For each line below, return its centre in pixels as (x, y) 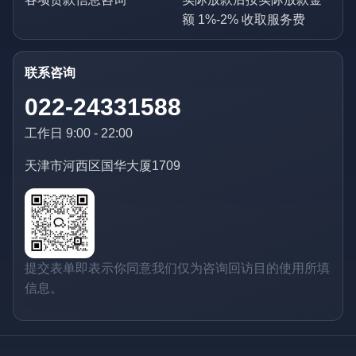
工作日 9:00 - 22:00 (79, 133)
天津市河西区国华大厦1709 (103, 166)
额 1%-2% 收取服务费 (244, 20)
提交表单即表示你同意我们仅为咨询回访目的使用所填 (177, 268)
